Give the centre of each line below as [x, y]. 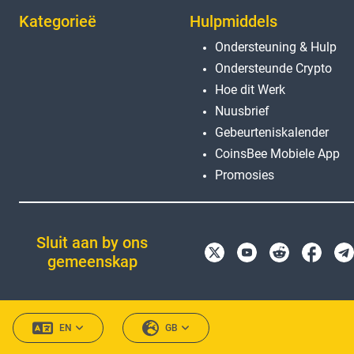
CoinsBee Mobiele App [277, 153]
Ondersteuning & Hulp [276, 47]
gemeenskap [92, 261]
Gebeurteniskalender [272, 132]
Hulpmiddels [233, 21]
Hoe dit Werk [250, 89]
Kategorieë [58, 21]
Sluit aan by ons [92, 242]
